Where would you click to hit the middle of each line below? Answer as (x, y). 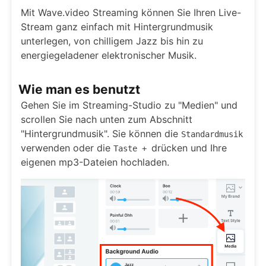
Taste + (132, 148)
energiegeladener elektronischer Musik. (109, 55)
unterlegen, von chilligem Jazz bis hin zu (112, 41)
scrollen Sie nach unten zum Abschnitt (107, 119)
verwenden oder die (67, 148)
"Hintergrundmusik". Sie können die (101, 134)
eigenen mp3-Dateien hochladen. (95, 162)
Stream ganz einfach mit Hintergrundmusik (117, 27)
